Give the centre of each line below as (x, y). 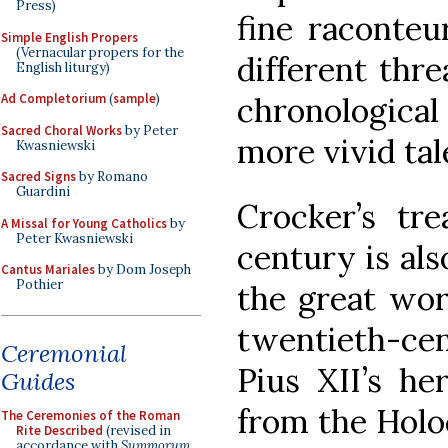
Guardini (43, 191)
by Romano (112, 176)
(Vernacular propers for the (100, 52)
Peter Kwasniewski (74, 238)
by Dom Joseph (143, 269)
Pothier (39, 284)
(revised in (137, 430)
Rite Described (59, 430)
